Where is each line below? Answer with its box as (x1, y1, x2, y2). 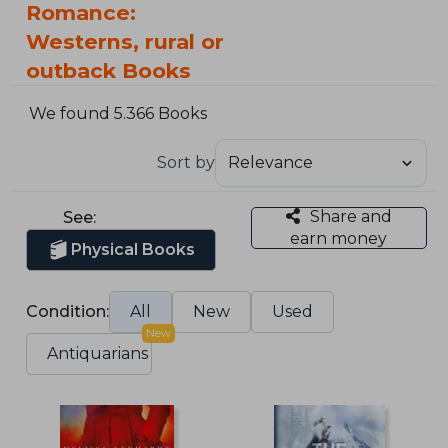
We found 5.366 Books (29, 104, 208, 124)
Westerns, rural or (26, 29, 225, 54)
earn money (290, 228, 388, 248)
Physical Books (71, 239, 196, 259)
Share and (309, 206, 392, 226)
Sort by (156, 152, 215, 172)
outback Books (26, 58, 192, 83)
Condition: (26, 301, 110, 321)
